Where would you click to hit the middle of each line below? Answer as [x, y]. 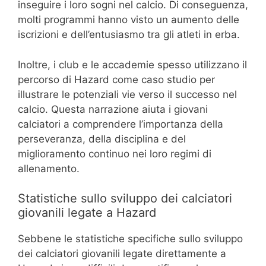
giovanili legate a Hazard [87, 213]
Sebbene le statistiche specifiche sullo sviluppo [130, 239]
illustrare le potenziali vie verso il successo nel [127, 94]
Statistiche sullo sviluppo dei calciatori [125, 199]
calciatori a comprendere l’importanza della [121, 124]
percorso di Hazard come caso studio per [116, 79]
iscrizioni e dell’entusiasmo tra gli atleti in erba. [129, 35]
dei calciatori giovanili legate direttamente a [122, 254]
